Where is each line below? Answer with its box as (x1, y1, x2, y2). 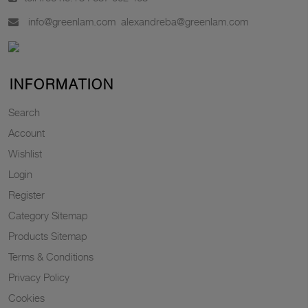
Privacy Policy (8, 271, 69, 283)
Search (8, 106, 40, 118)
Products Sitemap (8, 230, 87, 242)
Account (8, 126, 45, 139)
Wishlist (8, 147, 42, 159)
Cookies (8, 291, 45, 304)
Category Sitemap (8, 209, 88, 221)
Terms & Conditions (8, 250, 93, 263)
